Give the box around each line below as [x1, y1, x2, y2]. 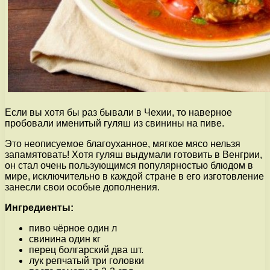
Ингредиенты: [5, 202, 74, 213]
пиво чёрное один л [29, 222, 117, 233]
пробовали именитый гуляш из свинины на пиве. [5, 118, 224, 128]
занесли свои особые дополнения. [5, 181, 160, 192]
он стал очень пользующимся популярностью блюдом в [5, 160, 253, 171]
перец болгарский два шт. [29, 244, 143, 255]
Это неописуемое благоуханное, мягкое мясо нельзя [5, 138, 240, 149]
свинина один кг [29, 233, 101, 244]
